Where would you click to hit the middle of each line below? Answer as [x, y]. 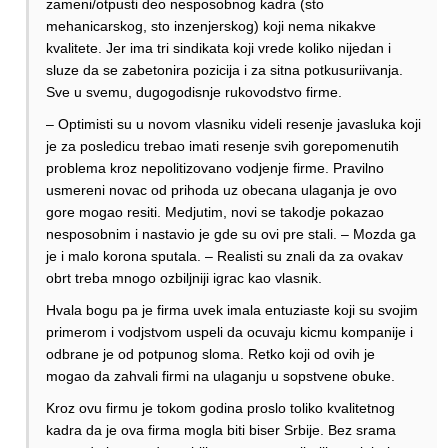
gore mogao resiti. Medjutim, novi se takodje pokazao [215, 212]
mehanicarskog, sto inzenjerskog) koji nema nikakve [211, 26]
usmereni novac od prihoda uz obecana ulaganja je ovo [221, 190]
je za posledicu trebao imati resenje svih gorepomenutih [222, 146]
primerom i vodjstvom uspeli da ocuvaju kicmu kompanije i [229, 332]
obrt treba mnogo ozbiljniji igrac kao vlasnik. [184, 278]
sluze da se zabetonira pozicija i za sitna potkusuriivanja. [224, 70]
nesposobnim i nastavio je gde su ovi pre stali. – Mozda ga [231, 234]
